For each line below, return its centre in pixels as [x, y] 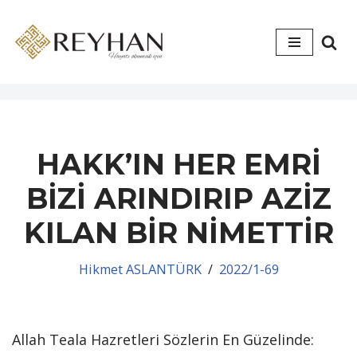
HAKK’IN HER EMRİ [178, 164]
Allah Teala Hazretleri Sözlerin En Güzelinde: [163, 339]
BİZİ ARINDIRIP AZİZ [178, 198]
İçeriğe [35, 45]
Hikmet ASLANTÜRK [140, 269]
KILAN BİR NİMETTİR [178, 233]
